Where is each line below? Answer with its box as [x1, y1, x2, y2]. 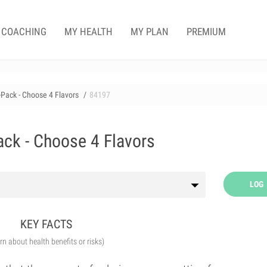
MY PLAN [131, 26, 169, 38]
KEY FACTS [20, 217, 73, 231]
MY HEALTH [64, 26, 113, 38]
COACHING [1, 26, 46, 38]
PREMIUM [187, 26, 226, 38]
